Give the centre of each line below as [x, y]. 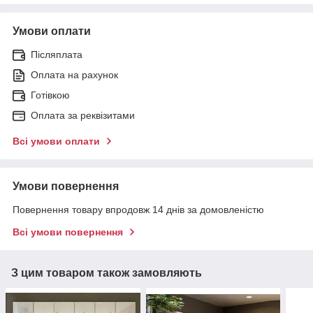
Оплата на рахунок [74, 74]
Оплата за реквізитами [83, 115]
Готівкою [50, 95]
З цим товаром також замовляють [107, 272]
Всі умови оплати [56, 141]
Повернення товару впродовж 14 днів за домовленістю [138, 209]
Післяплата [57, 54]
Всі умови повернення [68, 232]
